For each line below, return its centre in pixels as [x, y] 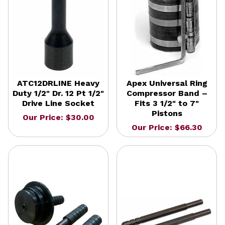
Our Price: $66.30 [167, 127]
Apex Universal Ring [167, 83]
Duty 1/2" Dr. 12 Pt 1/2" [58, 93]
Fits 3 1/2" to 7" [167, 103]
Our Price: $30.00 [58, 117]
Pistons [167, 113]
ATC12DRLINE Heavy [58, 83]
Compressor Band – [167, 93]
